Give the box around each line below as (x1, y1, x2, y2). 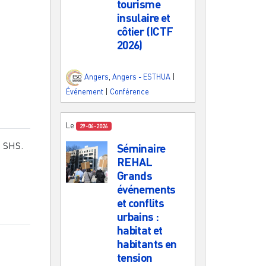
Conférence (110, 86, 149, 96)
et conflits (116, 195, 164, 210)
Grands (116, 168, 153, 182)
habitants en (116, 236, 177, 251)
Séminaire (116, 141, 166, 155)
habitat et (116, 223, 163, 237)
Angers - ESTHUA (112, 72, 170, 82)
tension (116, 250, 153, 264)
